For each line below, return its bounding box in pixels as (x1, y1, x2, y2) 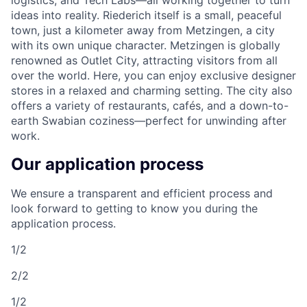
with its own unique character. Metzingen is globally (11, 38, 280, 53)
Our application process (11, 154, 204, 175)
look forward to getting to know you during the (11, 201, 258, 216)
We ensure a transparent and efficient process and (11, 186, 273, 201)
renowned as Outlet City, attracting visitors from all (11, 53, 278, 68)
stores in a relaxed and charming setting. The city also (11, 84, 293, 98)
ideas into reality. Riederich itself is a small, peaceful (11, 8, 282, 23)
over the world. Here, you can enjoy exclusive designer (11, 69, 296, 83)
